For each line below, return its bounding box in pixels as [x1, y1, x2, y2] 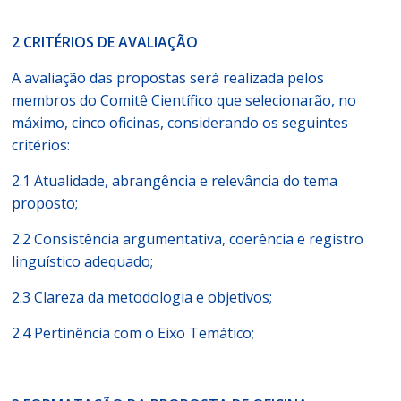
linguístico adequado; [12, 252, 154, 271]
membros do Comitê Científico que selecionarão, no [12, 90, 357, 110]
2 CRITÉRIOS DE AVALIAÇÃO [12, 32, 199, 52]
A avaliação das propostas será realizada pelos [12, 68, 325, 88]
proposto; [12, 193, 79, 213]
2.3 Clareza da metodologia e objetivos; [12, 287, 273, 307]
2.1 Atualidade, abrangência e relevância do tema [12, 171, 338, 191]
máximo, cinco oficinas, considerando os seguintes [12, 113, 349, 132]
